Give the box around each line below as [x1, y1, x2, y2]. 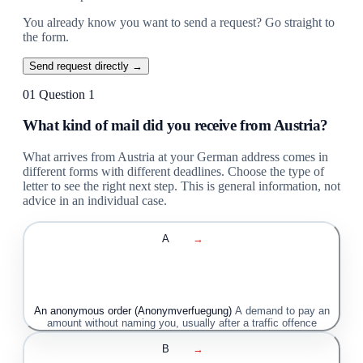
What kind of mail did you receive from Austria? [23, 117, 329, 135]
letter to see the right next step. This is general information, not [23, 179, 340, 194]
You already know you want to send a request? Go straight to [23, 15, 335, 29]
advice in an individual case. [23, 194, 167, 208]
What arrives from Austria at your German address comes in [23, 150, 328, 164]
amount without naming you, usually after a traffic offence [46, 317, 317, 330]
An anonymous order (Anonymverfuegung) [33, 305, 232, 318]
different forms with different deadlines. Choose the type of [23, 164, 324, 179]
